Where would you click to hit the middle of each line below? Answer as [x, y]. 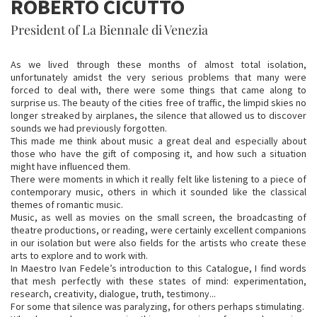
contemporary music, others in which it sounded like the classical [158, 192]
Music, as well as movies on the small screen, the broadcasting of [158, 217]
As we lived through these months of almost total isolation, [158, 64]
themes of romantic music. [67, 204]
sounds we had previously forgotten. [89, 128]
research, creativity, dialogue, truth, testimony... [113, 294]
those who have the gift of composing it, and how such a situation [158, 154]
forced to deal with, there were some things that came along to [158, 90]
